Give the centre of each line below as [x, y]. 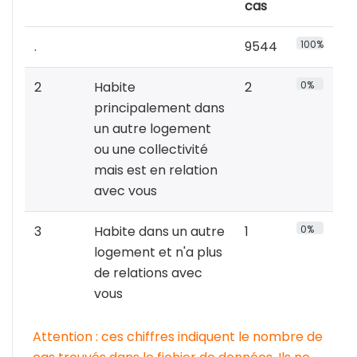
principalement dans [159, 108]
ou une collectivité [151, 150]
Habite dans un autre [159, 232]
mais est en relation [156, 171]
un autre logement [153, 129]
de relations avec [148, 273]
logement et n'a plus [158, 253]
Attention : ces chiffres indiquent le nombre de [178, 337]
